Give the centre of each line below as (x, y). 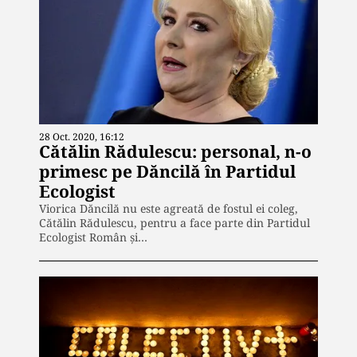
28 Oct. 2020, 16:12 (82, 137)
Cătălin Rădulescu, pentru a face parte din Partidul (175, 223)
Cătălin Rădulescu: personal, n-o (175, 152)
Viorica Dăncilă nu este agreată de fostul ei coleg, (169, 209)
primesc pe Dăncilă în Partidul (167, 172)
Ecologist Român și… (93, 237)
